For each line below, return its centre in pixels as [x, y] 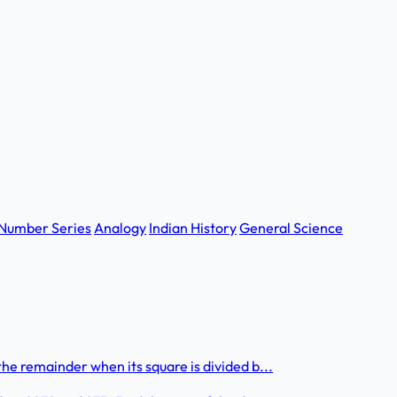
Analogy [120, 228]
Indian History [193, 228]
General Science [291, 228]
